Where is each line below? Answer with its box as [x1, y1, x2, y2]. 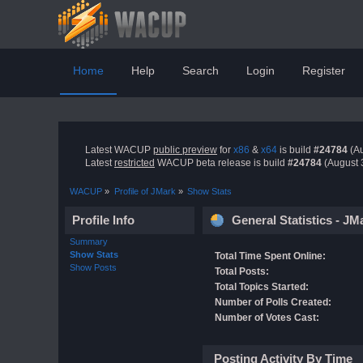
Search [182, 64, 219, 77]
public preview [153, 144, 217, 156]
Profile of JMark [113, 186, 176, 196]
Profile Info [72, 213, 135, 228]
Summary [69, 237, 108, 247]
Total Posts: [214, 265, 269, 277]
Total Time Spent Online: [214, 250, 326, 262]
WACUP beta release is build [155, 157, 288, 169]
